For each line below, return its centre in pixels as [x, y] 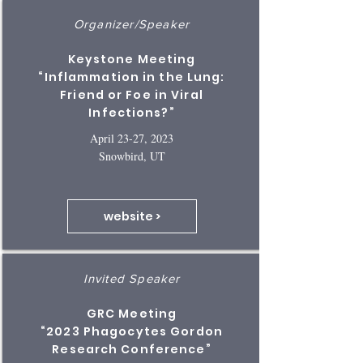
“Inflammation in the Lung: [132, 77]
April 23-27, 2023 [132, 138]
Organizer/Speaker [132, 24]
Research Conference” [132, 349]
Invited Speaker [132, 278]
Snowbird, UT [132, 156]
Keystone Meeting [132, 59]
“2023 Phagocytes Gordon [132, 331]
